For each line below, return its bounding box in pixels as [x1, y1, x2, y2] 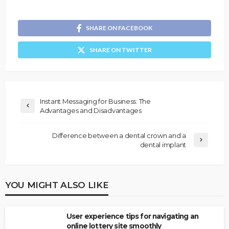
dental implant [140, 141, 186, 149]
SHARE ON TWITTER [89, 46, 152, 54]
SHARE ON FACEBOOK [86, 24, 152, 32]
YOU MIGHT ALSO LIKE [5, 179, 109, 191]
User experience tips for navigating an [66, 212, 199, 221]
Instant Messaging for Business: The [40, 97, 151, 106]
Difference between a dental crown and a [52, 131, 186, 140]
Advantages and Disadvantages [40, 106, 142, 115]
